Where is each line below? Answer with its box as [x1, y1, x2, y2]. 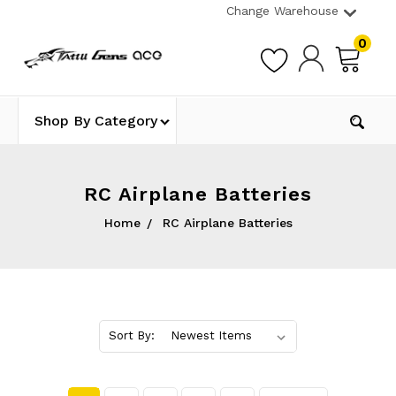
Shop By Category [34, 111, 157, 129]
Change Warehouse [226, 4, 339, 18]
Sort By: [109, 329, 155, 343]
